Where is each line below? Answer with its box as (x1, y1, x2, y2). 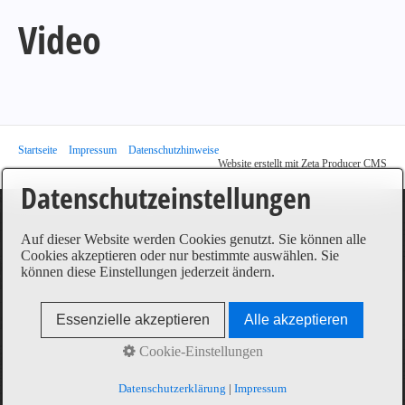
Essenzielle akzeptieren (56, 312, 211, 327)
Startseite (18, 144, 57, 156)
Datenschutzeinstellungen (21, 178, 312, 217)
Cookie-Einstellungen (136, 344, 264, 359)
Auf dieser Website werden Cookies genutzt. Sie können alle (21, 231, 367, 247)
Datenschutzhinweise (128, 144, 219, 156)
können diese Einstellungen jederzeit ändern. (21, 264, 276, 279)
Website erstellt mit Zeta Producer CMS (218, 157, 387, 170)
